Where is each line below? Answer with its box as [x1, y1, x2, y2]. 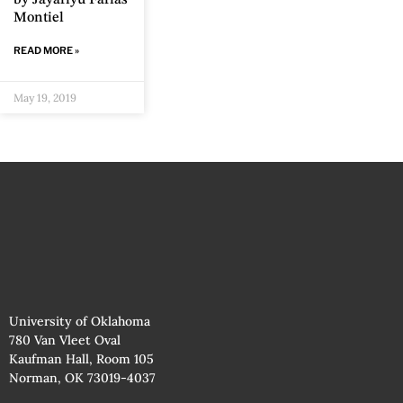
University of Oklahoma [9, 313, 150, 330]
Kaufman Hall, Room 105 [9, 351, 154, 368]
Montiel [13, 11, 64, 26]
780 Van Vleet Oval [9, 332, 121, 349]
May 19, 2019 [13, 91, 76, 105]
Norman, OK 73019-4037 [9, 370, 156, 387]
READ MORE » [13, 44, 79, 58]
